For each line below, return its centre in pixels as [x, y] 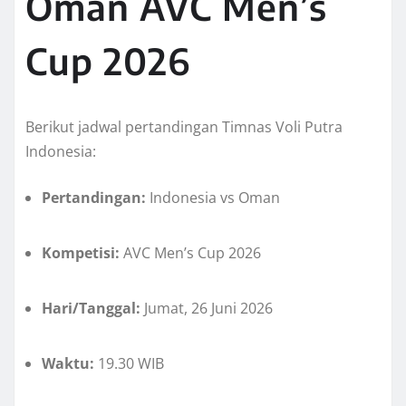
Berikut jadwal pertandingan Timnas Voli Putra [184, 127]
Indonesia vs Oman [213, 198]
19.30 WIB [129, 364]
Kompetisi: [81, 253]
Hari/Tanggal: [91, 309]
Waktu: [68, 364]
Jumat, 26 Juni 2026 [207, 309]
